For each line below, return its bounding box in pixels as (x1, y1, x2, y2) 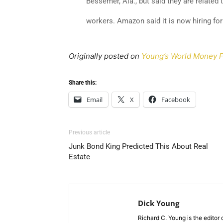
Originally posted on (69, 51, 141, 61)
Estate (69, 152, 90, 161)
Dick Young (138, 198, 179, 208)
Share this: (69, 79, 97, 86)
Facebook (161, 95, 190, 104)
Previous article (69, 129, 110, 136)
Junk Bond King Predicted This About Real (69, 142, 208, 151)
